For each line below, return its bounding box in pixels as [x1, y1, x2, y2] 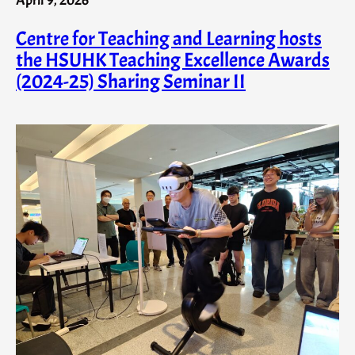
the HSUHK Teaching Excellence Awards [16, 48, 330, 74]
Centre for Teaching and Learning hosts [16, 26, 322, 52]
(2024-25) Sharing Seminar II [16, 69, 246, 95]
